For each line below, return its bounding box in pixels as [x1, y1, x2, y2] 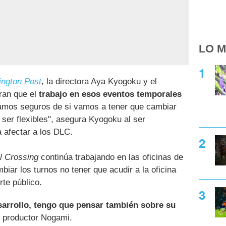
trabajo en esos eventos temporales [39, 89, 182, 99]
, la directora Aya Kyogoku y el [41, 77, 157, 87]
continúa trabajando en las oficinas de [38, 152, 183, 162]
